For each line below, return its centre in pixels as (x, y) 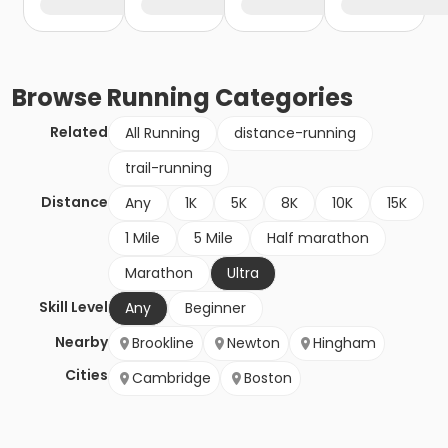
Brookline (163, 343)
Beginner (215, 308)
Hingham (344, 343)
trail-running (168, 168)
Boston (268, 378)
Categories (281, 98)
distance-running (295, 133)
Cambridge (171, 378)
